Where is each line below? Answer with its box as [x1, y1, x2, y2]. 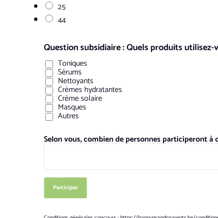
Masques [58, 101, 86, 114]
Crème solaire [58, 92, 102, 105]
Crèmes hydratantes [58, 83, 122, 96]
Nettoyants [58, 74, 93, 88]
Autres [58, 109, 79, 123]
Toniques [58, 57, 87, 70]
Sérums [58, 66, 82, 79]
